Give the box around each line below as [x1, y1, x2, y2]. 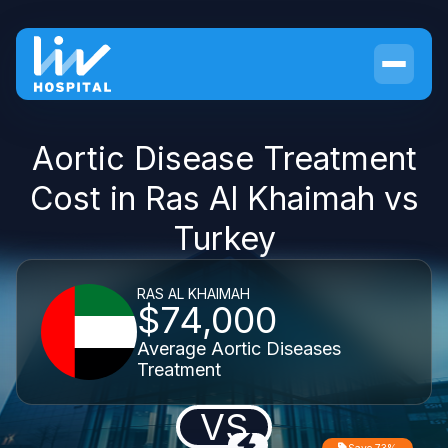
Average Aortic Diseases [137, 337, 341, 359]
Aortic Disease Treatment [31, 139, 417, 178]
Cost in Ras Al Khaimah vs [29, 179, 419, 218]
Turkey [172, 219, 276, 258]
